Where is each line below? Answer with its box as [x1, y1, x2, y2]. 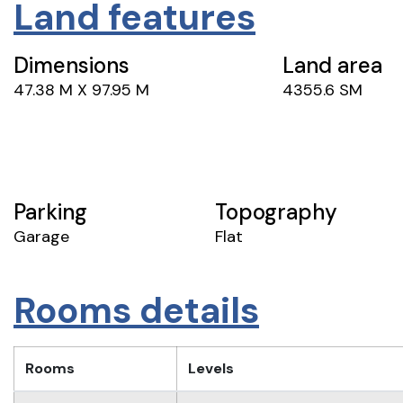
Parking [13, 197, 87, 226]
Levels [188, 359, 234, 379]
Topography [215, 197, 337, 226]
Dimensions [13, 50, 130, 79]
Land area [282, 50, 382, 79]
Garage [13, 225, 69, 247]
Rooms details [13, 287, 259, 335]
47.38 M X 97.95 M [13, 78, 149, 101]
